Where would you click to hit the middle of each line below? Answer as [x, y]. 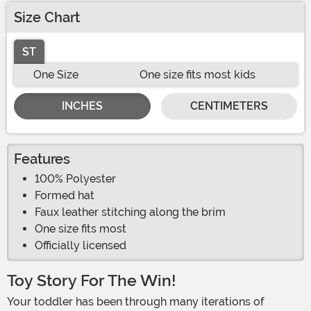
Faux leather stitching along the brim [130, 212]
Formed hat [65, 196]
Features [42, 159]
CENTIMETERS [229, 106]
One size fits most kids [197, 75]
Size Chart [47, 18]
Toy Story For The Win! [92, 281]
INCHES [82, 106]
